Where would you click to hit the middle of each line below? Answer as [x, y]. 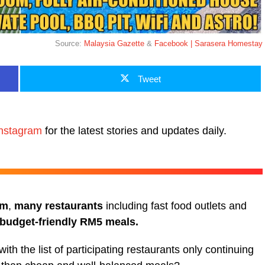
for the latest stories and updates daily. [134, 130]
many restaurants [59, 206]
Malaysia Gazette [114, 43]
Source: [70, 43]
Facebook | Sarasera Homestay [209, 43]
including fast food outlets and [175, 206]
